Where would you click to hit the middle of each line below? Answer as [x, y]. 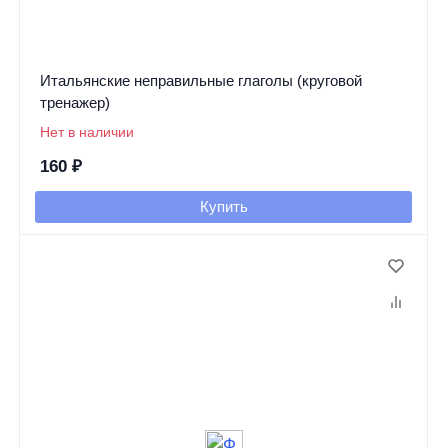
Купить [223, 207]
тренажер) [74, 103]
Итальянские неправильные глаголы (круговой [200, 81]
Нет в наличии [86, 132]
